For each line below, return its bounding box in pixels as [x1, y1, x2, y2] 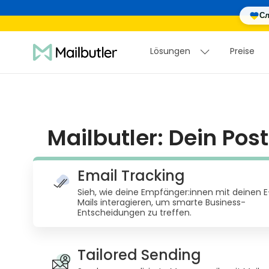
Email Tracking [77, 165, 185, 186]
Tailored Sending [77, 244, 201, 265]
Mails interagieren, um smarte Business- [77, 196, 246, 208]
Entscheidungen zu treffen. [77, 206, 192, 219]
